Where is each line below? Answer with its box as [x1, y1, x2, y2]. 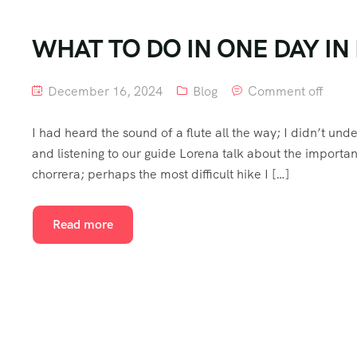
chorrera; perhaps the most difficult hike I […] [32, 166, 289, 182]
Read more [53, 216, 113, 233]
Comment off [248, 83, 324, 100]
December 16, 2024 [45, 83, 163, 100]
